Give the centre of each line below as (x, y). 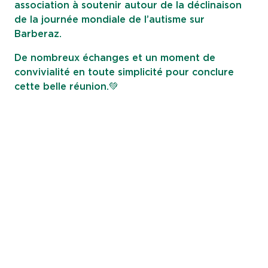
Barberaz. (38, 34)
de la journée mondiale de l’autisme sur (109, 20)
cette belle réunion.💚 (66, 87)
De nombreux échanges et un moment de (115, 58)
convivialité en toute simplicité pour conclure (124, 72)
